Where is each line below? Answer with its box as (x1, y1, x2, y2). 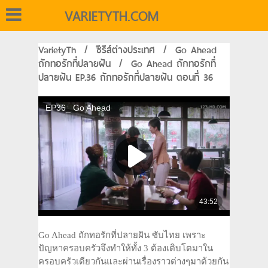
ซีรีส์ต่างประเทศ (96, 42, 155, 58)
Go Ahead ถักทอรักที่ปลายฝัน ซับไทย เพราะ (38, 230, 206, 240)
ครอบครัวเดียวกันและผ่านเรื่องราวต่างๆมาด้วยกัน (38, 257, 229, 266)
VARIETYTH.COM (65, 5, 159, 28)
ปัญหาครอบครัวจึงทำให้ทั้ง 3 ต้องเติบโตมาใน (38, 243, 213, 253)
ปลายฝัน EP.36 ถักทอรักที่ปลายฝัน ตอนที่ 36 (38, 69, 213, 86)
